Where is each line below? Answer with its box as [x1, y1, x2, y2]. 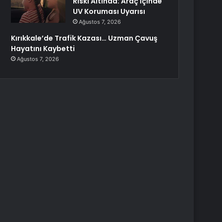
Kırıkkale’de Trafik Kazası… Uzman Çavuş [11, 33, 158, 43]
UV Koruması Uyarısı [73, 6, 146, 16]
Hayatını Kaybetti [11, 44, 75, 54]
